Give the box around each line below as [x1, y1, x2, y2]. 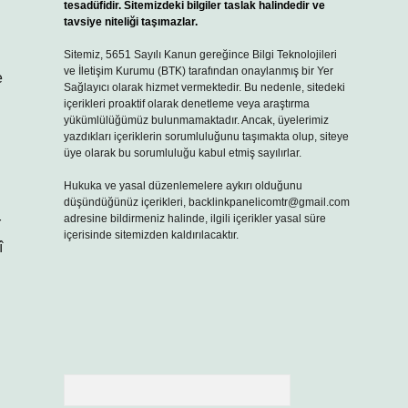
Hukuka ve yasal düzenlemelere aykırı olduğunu [63, 179, 302, 192]
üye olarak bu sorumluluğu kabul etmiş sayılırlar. [63, 147, 301, 159]
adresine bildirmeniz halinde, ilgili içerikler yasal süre [63, 212, 326, 225]
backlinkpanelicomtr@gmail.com [188, 196, 350, 209]
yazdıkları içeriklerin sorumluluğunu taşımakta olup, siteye [63, 130, 349, 143]
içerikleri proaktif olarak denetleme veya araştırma [63, 97, 310, 110]
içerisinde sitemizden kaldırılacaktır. [63, 229, 239, 241]
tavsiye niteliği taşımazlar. [63, 15, 198, 28]
